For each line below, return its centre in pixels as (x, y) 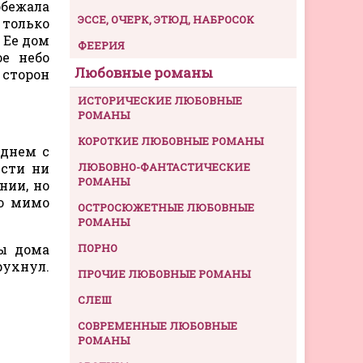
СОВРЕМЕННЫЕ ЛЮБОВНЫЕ (158, 325)
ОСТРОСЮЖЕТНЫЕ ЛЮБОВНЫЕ (166, 207)
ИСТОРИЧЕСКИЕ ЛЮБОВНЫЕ (160, 100)
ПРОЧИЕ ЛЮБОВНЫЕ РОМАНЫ (164, 273)
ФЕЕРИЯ (101, 45)
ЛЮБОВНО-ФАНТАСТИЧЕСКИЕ (164, 167)
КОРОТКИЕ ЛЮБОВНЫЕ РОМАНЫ (171, 141)
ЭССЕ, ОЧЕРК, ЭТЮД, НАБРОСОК (166, 19)
